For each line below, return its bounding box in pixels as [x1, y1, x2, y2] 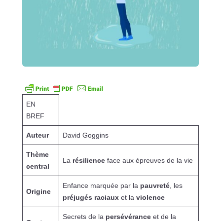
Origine [26, 187, 51, 195]
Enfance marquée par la [62, 181, 140, 189]
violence [136, 193, 165, 201]
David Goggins [62, 131, 109, 139]
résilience [72, 156, 105, 164]
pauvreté [140, 181, 170, 189]
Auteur [26, 131, 49, 139]
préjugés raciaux [62, 193, 119, 201]
